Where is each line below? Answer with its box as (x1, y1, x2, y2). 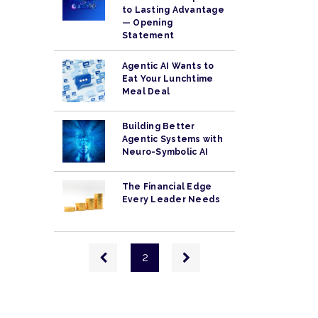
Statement (122, 30, 175, 40)
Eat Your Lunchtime (122, 73, 214, 84)
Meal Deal (122, 86, 170, 97)
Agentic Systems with (122, 133, 223, 144)
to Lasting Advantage (122, 4, 224, 15)
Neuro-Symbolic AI (122, 146, 209, 157)
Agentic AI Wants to (122, 60, 214, 71)
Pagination (54, 243, 119, 258)
